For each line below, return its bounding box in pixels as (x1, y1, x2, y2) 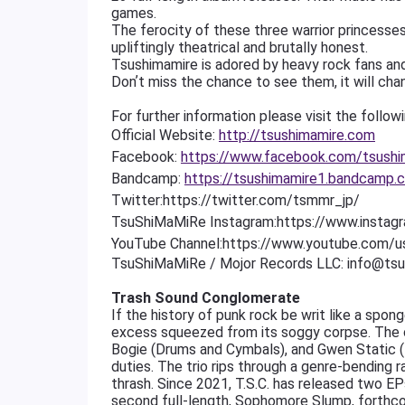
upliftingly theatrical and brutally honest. (111, 39, 368, 56)
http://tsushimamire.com (219, 127, 375, 144)
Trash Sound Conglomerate (111, 289, 300, 306)
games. (111, 5, 156, 22)
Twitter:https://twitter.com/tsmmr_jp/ (111, 192, 360, 209)
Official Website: (111, 127, 219, 144)
